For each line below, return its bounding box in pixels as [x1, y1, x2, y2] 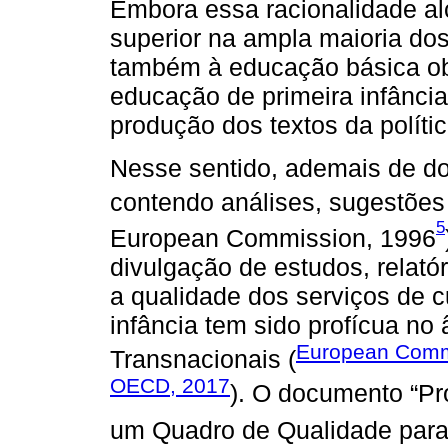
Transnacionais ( [110, 345, 296, 374]
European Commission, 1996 [110, 223, 436, 252]
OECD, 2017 [110, 374, 230, 398]
